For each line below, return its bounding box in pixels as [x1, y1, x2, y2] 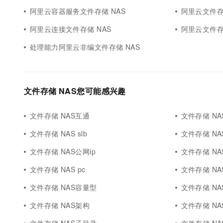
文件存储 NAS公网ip [30, 146, 96, 156]
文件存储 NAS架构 [30, 200, 90, 210]
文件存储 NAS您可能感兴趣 [24, 85, 126, 97]
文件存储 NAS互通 [30, 111, 90, 120]
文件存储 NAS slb [30, 128, 87, 138]
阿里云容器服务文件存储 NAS [30, 6, 126, 16]
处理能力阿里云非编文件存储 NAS [30, 42, 140, 52]
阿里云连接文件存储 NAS [30, 24, 111, 34]
